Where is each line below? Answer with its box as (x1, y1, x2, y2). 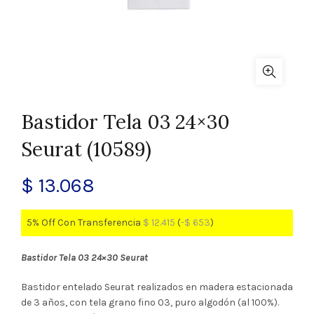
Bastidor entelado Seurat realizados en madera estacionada (21, 281, 293, 293)
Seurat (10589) (21, 137, 151, 162)
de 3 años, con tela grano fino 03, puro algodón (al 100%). (21, 296, 279, 308)
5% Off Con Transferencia (27, 217, 143, 228)
